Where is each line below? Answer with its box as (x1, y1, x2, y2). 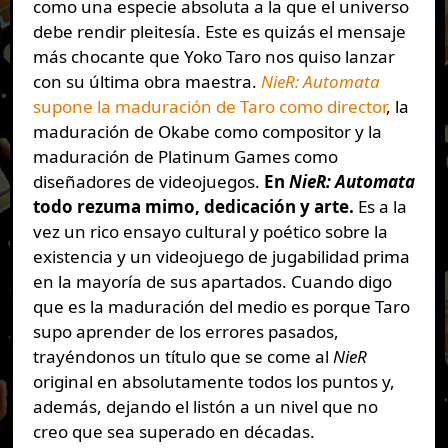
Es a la (357, 195, 407, 219)
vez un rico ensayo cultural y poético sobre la (32, 220, 388, 244)
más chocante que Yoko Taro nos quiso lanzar (32, 45, 395, 69)
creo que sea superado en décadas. (32, 420, 315, 444)
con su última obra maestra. (32, 70, 261, 94)
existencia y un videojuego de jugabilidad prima (32, 245, 410, 269)
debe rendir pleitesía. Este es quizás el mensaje (32, 20, 406, 44)
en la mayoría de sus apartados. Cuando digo (32, 270, 392, 294)
